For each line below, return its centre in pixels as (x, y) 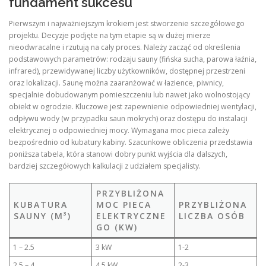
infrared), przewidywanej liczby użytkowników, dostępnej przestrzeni (127, 71)
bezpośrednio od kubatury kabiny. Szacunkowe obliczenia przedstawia (131, 142)
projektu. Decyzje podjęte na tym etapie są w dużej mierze (110, 35)
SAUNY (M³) (42, 216)
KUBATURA (41, 205)
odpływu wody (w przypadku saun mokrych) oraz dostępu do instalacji (128, 118)
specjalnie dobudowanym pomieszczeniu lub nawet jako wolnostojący (129, 94)
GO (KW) (117, 227)
